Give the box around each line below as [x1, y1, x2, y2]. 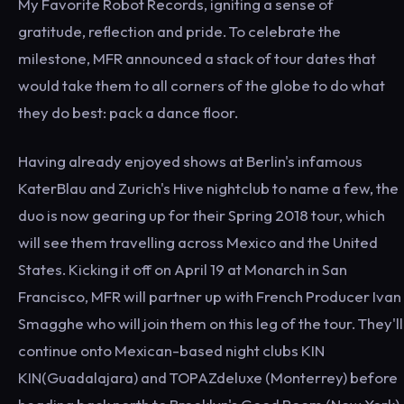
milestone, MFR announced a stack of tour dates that [18, 49, 376, 68]
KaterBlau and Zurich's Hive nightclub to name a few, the [18, 179, 399, 197]
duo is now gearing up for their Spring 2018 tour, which [18, 206, 385, 225]
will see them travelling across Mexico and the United [18, 233, 378, 252]
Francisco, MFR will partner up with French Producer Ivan [18, 287, 401, 306]
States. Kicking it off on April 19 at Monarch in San [18, 260, 347, 279]
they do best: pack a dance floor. [18, 103, 238, 122]
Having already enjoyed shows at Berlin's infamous [18, 151, 363, 170]
